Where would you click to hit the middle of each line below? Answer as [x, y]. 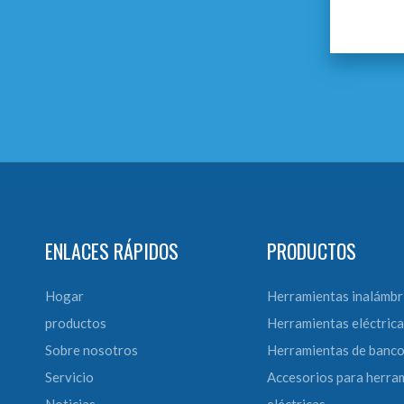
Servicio [69, 377]
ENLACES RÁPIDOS [112, 251]
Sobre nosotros [92, 350]
